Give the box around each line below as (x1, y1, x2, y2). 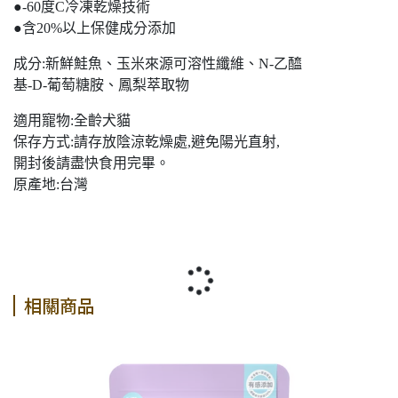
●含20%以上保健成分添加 (13, 20, 176, 36)
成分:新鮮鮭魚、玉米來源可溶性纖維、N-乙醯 (13, 56, 302, 72)
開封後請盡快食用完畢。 (13, 155, 170, 171)
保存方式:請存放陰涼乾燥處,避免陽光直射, (13, 134, 280, 150)
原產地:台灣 (13, 177, 88, 193)
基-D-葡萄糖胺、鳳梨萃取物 (13, 77, 189, 93)
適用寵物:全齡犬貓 (13, 113, 131, 129)
